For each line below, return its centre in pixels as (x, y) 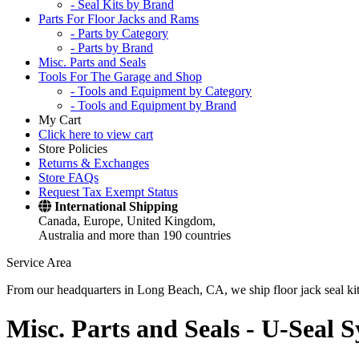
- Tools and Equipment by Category (161, 91)
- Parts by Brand (112, 48)
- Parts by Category (119, 33)
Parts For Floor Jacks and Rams (119, 19)
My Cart (60, 120)
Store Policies (73, 149)
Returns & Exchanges (94, 163)
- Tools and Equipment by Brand (153, 105)
